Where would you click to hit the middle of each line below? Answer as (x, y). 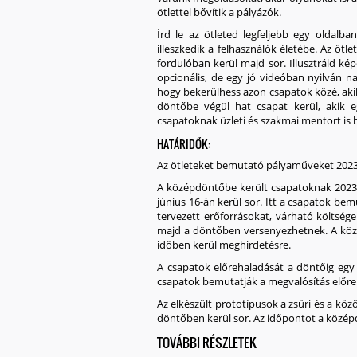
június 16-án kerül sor (209, 202)
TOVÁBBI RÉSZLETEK (207, 343)
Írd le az (180, 34)
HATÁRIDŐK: (184, 144)
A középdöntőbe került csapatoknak (246, 187)
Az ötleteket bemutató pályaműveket (247, 165)
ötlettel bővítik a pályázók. (219, 12)
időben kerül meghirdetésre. (224, 245)
